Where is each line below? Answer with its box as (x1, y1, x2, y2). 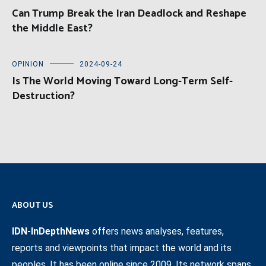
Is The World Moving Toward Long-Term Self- (12, 72, 233, 91)
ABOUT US (12, 199, 53, 213)
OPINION (12, 60, 44, 69)
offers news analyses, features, (90, 226, 224, 237)
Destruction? (12, 87, 75, 106)
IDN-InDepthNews (12, 226, 90, 237)
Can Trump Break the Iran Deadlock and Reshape (12, 5, 246, 23)
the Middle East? (12, 20, 93, 38)
